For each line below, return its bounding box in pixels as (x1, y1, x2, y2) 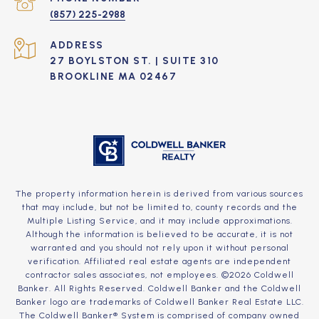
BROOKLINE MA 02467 (50, 70, 177, 83)
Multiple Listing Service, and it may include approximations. (26, 216, 293, 226)
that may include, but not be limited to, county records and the (21, 202, 298, 213)
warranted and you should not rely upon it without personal (30, 243, 289, 253)
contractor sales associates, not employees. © (25, 270, 229, 281)
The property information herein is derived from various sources (16, 189, 303, 199)
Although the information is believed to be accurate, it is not (26, 229, 293, 240)
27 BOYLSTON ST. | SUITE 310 (50, 55, 219, 68)
